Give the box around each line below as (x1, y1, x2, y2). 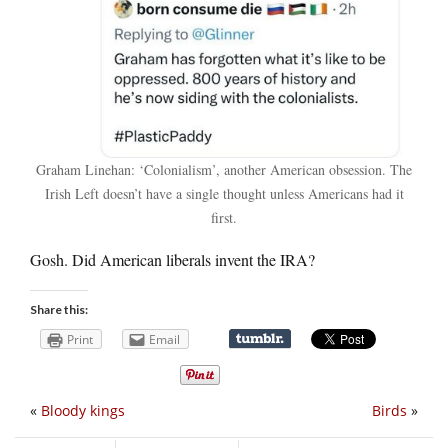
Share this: (30, 302, 88, 318)
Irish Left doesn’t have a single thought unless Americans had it (44, 184, 404, 204)
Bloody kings (41, 401, 125, 421)
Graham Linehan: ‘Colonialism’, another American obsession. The (36, 160, 412, 180)
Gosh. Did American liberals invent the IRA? (30, 249, 315, 271)
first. (211, 208, 237, 228)
